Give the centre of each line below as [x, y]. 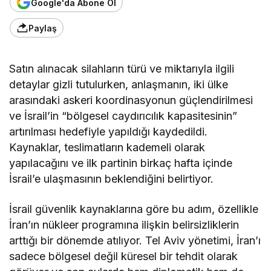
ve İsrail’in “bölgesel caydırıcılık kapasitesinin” [123, 116]
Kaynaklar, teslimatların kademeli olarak [107, 148]
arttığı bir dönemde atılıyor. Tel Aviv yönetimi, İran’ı [135, 241]
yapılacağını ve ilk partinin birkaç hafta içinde [121, 163]
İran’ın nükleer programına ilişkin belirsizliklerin [124, 225]
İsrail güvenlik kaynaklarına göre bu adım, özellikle [134, 209]
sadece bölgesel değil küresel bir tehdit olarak [124, 256]
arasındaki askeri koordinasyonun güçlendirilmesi [131, 100]
